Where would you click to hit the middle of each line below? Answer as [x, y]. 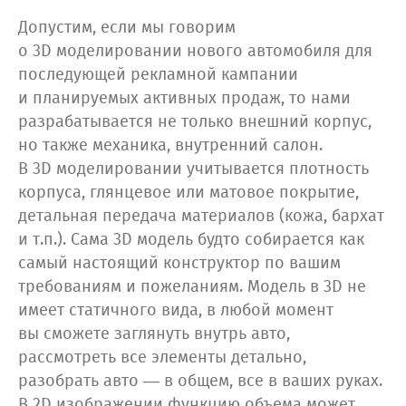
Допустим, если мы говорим [127, 29]
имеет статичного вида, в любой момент [176, 311]
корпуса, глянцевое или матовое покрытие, [188, 193]
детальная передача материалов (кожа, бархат [201, 217]
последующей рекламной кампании [158, 76]
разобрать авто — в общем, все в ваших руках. [200, 382]
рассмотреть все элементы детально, [162, 358]
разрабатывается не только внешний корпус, [195, 123]
